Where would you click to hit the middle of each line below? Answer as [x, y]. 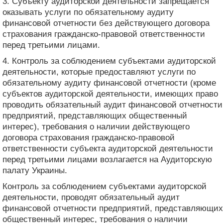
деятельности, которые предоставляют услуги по [99, 72]
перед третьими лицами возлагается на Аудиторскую [107, 159]
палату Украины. [35, 170]
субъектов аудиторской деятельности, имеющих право [110, 94]
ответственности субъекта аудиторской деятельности [108, 148]
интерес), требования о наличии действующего [96, 126]
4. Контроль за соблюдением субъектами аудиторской [109, 61]
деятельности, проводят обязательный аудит [91, 197]
